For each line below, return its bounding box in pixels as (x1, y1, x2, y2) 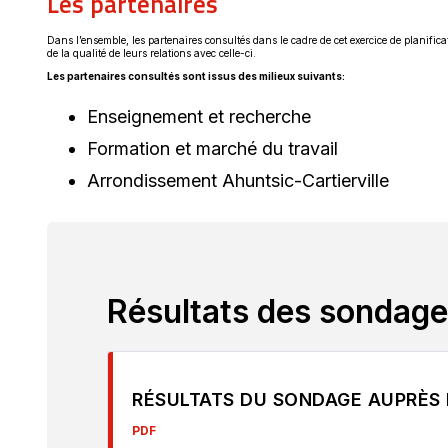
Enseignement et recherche (87, 105, 311, 127)
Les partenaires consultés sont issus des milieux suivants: (47, 69, 345, 82)
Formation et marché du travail (87, 137, 338, 159)
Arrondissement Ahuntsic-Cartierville (87, 169, 389, 191)
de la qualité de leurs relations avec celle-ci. (47, 46, 259, 59)
